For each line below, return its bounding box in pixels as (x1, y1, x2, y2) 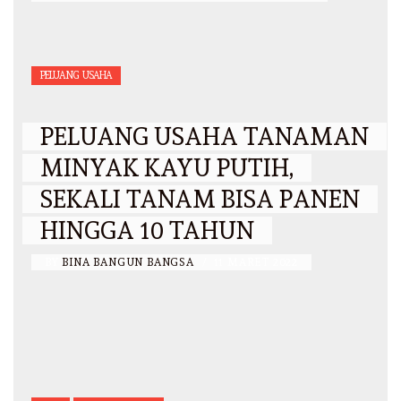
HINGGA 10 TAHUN (40, 217, 254, 245)
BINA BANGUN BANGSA (62, 256, 198, 269)
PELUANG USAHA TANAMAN (40, 123, 369, 151)
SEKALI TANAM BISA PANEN (40, 185, 360, 214)
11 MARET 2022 (213, 256, 299, 269)
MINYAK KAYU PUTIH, (40, 154, 294, 183)
